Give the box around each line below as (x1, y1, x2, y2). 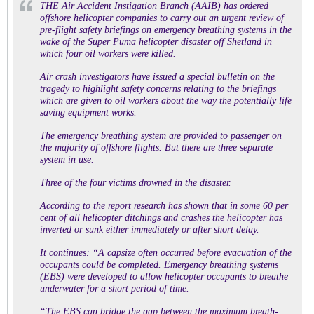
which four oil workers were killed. (40, 48, 176, 59)
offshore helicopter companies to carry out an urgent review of (40, 13, 284, 23)
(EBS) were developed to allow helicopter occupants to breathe (40, 271, 288, 282)
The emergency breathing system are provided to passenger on (40, 130, 282, 141)
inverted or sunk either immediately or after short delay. (40, 224, 259, 235)
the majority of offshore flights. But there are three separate (40, 142, 273, 153)
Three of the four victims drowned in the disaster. (40, 177, 231, 188)
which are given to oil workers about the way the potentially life (40, 95, 292, 106)
